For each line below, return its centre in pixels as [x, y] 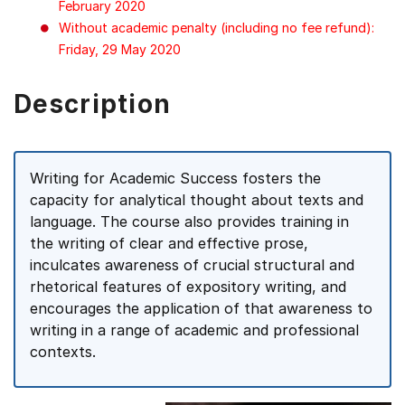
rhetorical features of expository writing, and [188, 287]
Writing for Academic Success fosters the [175, 178]
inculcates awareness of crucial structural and [192, 265]
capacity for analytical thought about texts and [197, 200]
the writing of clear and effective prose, [169, 243]
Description [93, 104]
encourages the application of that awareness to [201, 308]
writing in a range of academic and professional [194, 330]
